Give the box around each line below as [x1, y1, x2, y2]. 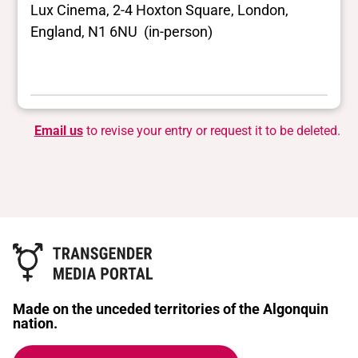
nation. [13, 314, 58, 332]
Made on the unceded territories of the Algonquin [13, 300, 328, 317]
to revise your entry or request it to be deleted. [82, 123, 340, 139]
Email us [34, 123, 83, 139]
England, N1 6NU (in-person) [30, 22, 213, 40]
